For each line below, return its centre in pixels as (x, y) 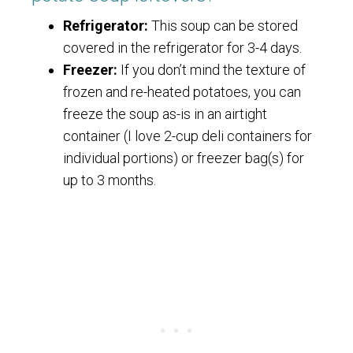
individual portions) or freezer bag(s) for (184, 158)
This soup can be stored (223, 26)
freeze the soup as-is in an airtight (165, 114)
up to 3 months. (110, 180)
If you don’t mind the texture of (212, 70)
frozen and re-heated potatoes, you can (182, 92)
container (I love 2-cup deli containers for (188, 136)
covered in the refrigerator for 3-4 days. (182, 48)
